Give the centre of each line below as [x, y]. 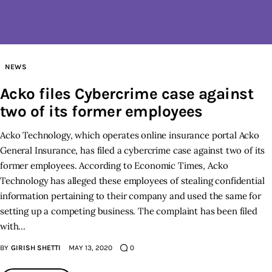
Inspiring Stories [93, 31]
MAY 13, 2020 [90, 247]
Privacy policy [86, 61]
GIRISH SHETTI [36, 247]
